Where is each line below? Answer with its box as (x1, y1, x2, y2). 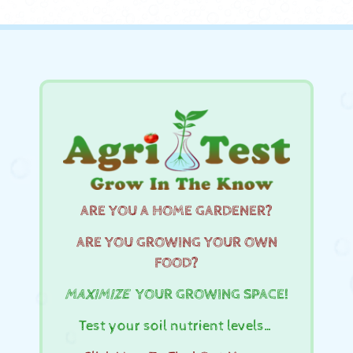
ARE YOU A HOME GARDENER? (80, 203, 273, 221)
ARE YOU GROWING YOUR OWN (76, 234, 277, 252)
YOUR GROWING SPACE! (129, 286, 288, 304)
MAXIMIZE (65, 286, 129, 304)
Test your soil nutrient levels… (79, 318, 274, 336)
